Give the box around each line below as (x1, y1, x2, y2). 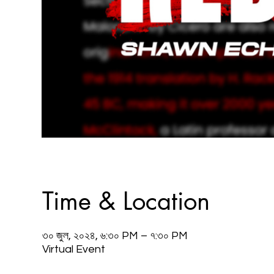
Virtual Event (42, 243, 105, 255)
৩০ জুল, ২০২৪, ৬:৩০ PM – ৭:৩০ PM (42, 229, 188, 242)
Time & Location (42, 185, 210, 217)
